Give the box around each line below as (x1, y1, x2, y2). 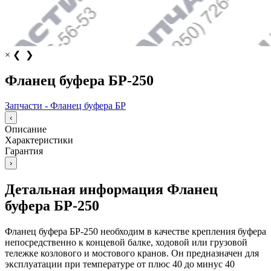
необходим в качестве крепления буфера (98, 226, 266, 237)
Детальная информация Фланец (5, 181, 218, 198)
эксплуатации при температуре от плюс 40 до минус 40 (5, 259, 235, 270)
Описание (5, 124, 47, 135)
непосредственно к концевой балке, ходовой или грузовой (5, 237, 247, 248)
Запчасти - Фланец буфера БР (5, 100, 126, 111)
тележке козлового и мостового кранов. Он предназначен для (5, 248, 259, 259)
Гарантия (5, 146, 43, 157)
